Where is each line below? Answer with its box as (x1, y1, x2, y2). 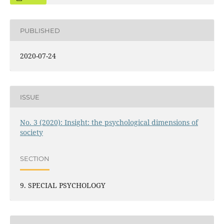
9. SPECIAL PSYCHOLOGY (19, 180, 105, 190)
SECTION (19, 154, 49, 162)
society (19, 127, 43, 137)
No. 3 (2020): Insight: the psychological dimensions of (19, 117, 198, 127)
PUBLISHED (19, 26, 60, 34)
